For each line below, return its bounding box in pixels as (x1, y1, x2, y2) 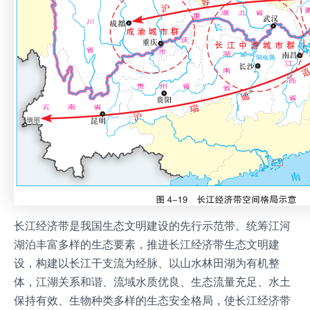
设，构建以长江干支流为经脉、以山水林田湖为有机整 (14, 256, 280, 271)
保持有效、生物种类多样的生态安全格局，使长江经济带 (14, 293, 291, 308)
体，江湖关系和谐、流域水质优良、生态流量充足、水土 (14, 275, 291, 289)
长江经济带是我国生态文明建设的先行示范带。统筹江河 (14, 219, 291, 233)
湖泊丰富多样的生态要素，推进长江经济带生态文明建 (14, 237, 280, 252)
